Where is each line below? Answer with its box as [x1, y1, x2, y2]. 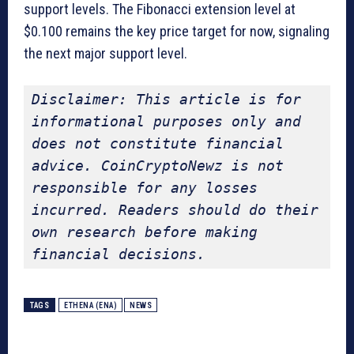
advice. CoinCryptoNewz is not [32, 157, 284, 175]
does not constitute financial [32, 135, 284, 153]
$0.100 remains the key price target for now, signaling [24, 23, 330, 40]
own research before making [32, 224, 258, 241]
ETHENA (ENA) [64, 301, 117, 311]
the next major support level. [24, 45, 187, 62]
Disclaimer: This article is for [32, 91, 301, 108]
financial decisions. [32, 246, 205, 263]
